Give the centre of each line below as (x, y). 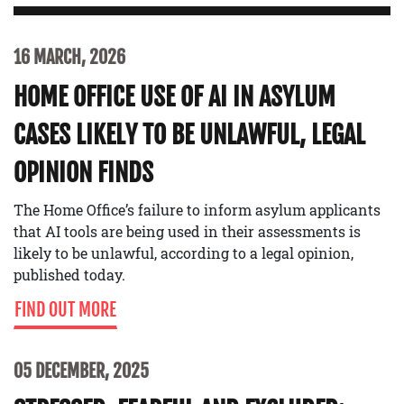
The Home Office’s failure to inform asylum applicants (197, 209)
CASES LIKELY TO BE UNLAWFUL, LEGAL (189, 134)
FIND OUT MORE (65, 309)
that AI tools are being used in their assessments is (187, 231)
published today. (69, 274)
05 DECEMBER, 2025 (81, 371)
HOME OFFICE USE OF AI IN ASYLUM (174, 96)
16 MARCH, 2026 (69, 57)
